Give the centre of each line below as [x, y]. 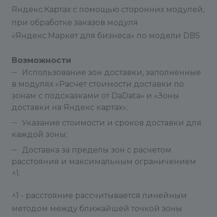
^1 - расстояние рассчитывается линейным [99, 195]
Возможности [41, 60]
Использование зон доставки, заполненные [111, 72]
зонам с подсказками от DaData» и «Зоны [95, 96]
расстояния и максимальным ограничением [104, 162]
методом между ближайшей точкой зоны [97, 209]
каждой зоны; [39, 134]
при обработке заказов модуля [75, 23]
